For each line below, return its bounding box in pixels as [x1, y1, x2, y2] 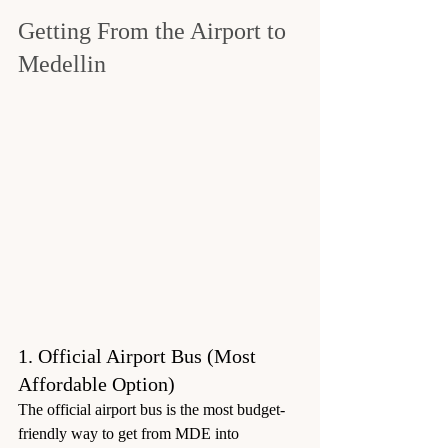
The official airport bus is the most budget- [18, 400, 285, 418]
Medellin [18, 50, 106, 77]
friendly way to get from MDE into [18, 424, 243, 442]
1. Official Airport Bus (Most [18, 344, 261, 367]
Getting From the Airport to [18, 17, 292, 44]
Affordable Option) [18, 372, 175, 395]
